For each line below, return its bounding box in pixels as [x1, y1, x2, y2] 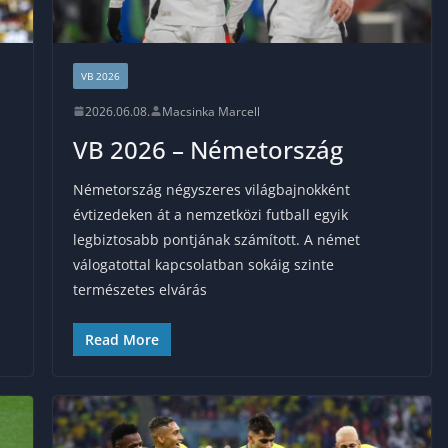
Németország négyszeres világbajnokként [72, 179, 350, 199]
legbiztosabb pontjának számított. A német [72, 229, 360, 249]
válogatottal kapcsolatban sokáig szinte [72, 254, 334, 274]
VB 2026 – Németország [72, 132, 343, 166]
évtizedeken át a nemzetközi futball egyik [72, 204, 348, 224]
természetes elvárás [72, 279, 207, 299]
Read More [84, 329, 159, 349]
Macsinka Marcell [161, 102, 260, 120]
